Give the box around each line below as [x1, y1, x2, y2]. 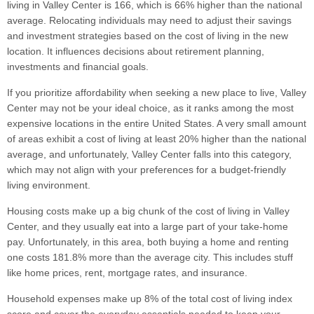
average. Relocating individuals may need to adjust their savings [7, 15, 292, 27]
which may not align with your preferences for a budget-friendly [7, 164, 286, 176]
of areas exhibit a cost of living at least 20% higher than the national [7, 133, 306, 145]
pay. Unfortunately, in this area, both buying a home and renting [7, 236, 289, 248]
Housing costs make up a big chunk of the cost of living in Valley [7, 205, 289, 217]
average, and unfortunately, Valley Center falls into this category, [7, 149, 292, 161]
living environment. [7, 179, 90, 191]
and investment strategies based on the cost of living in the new [7, 30, 288, 42]
